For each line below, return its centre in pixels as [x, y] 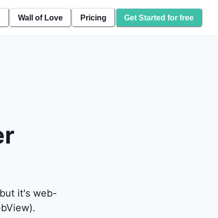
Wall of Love [40, 18]
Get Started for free [159, 18]
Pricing [93, 18]
